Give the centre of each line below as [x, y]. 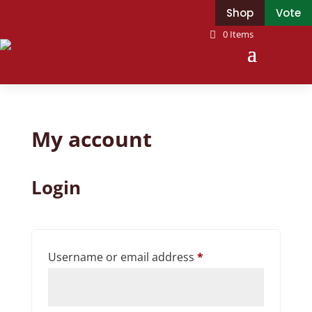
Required [226, 256]
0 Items [238, 34]
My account [91, 139]
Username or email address [122, 257]
